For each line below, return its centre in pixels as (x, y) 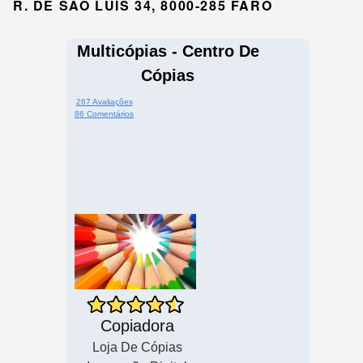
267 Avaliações (104, 102)
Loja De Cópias (137, 348)
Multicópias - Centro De (168, 51)
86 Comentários (104, 114)
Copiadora (137, 326)
